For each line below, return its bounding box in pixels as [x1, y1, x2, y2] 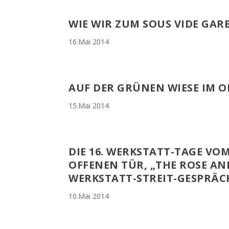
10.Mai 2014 [68, 191, 109, 201]
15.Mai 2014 [68, 101, 109, 111]
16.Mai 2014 [68, 37, 109, 47]
